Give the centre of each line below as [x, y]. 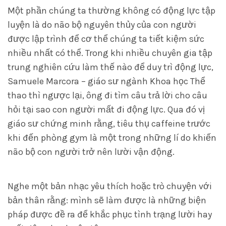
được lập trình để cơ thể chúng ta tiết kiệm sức [106, 39]
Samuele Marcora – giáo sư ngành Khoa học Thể [106, 81]
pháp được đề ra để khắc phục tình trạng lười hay [110, 214]
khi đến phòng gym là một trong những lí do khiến [112, 138]
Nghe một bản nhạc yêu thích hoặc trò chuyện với [110, 186]
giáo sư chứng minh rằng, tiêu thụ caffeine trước [109, 124]
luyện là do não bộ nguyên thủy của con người [102, 25]
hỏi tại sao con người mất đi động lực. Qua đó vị [106, 109]
